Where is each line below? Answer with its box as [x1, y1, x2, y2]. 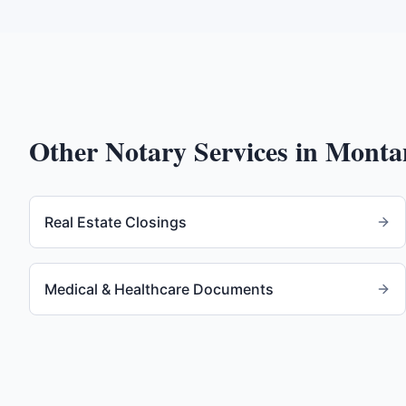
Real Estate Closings [44, 213, 187, 231]
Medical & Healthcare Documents [44, 280, 274, 298]
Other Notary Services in [29, 130, 325, 170]
